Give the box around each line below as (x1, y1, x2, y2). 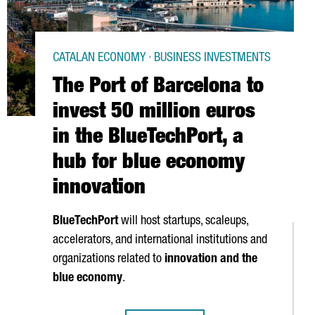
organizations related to (53, 253, 165, 266)
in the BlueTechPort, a (53, 128, 243, 149)
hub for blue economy (53, 153, 245, 174)
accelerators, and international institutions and (53, 234, 267, 247)
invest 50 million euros (53, 103, 255, 124)
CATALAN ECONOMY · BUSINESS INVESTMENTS (53, 52, 271, 65)
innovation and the (165, 253, 257, 266)
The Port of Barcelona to (53, 77, 264, 98)
